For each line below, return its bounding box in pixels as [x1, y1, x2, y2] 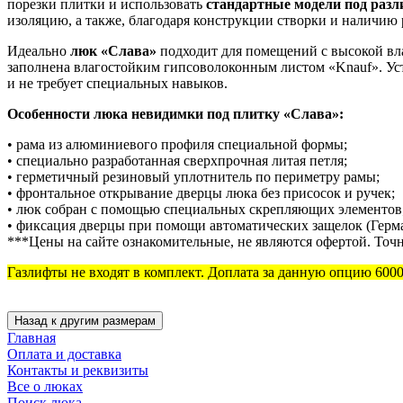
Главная [7, 329, 56, 345]
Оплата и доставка [7, 345, 121, 362]
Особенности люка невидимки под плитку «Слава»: [7, 105, 344, 121]
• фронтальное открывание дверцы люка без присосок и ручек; [7, 184, 395, 201]
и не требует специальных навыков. [7, 75, 228, 91]
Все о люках [7, 378, 83, 394]
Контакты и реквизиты [7, 362, 148, 378]
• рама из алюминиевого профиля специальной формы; [7, 136, 347, 152]
